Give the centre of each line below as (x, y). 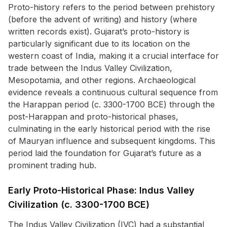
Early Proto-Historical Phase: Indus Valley (101, 190)
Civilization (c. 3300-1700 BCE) (79, 204)
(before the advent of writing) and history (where (103, 19)
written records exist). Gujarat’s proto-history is (99, 31)
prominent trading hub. (52, 165)
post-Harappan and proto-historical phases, (93, 117)
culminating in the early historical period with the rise (109, 129)
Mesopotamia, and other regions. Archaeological (102, 80)
